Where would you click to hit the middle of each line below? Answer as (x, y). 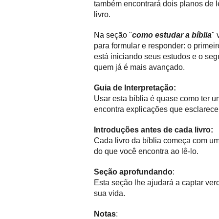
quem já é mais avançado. (139, 67)
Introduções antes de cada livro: (153, 130)
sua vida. (109, 193)
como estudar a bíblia (172, 35)
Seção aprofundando (133, 172)
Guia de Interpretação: (135, 88)
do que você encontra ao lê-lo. (146, 151)
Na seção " (113, 35)
